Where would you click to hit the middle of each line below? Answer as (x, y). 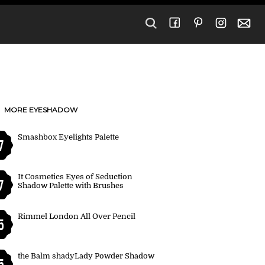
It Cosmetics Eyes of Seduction (75, 177)
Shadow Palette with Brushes (71, 185)
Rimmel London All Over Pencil (77, 216)
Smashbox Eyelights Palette (68, 137)
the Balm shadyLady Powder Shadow (86, 256)
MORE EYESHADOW (41, 110)
